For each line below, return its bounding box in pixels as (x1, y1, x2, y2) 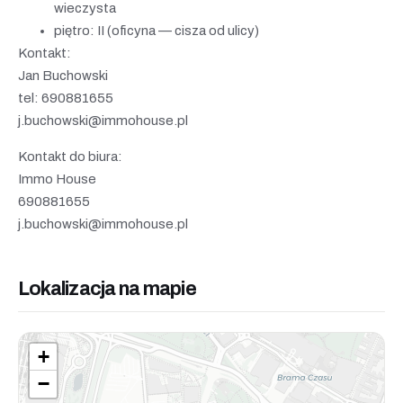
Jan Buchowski (18, 67, 108, 83)
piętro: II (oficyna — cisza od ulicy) (54, 22, 259, 38)
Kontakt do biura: (18, 148, 122, 164)
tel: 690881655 (18, 90, 113, 105)
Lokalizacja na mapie (18, 277, 196, 300)
